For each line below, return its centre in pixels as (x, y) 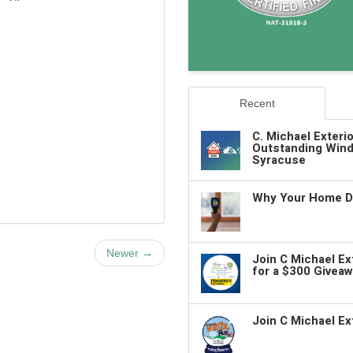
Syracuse (279, 160)
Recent (257, 103)
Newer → (130, 253)
